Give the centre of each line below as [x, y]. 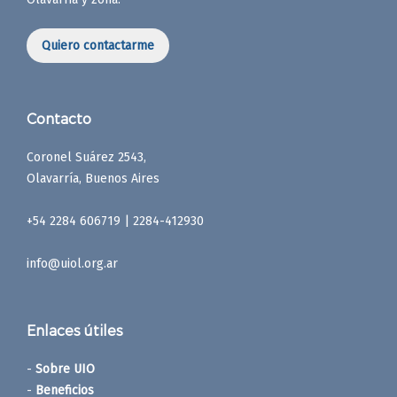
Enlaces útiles [75, 330]
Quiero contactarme [98, 45]
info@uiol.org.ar [72, 263]
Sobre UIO [65, 369]
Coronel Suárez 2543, [86, 157]
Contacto [59, 118]
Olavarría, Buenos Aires [93, 178]
